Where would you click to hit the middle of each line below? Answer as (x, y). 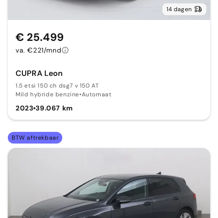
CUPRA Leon (39, 73)
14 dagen (179, 9)
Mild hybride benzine (47, 94)
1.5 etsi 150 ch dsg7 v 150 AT (57, 85)
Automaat (97, 94)
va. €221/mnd (39, 50)
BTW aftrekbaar (35, 137)
